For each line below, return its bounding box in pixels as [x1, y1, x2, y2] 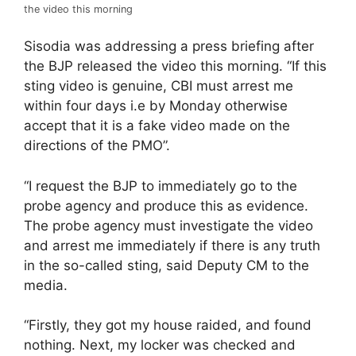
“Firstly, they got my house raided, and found [24, 317, 311, 333]
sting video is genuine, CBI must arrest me [24, 78, 293, 94]
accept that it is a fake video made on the [24, 118, 290, 133]
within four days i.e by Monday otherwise [24, 98, 288, 114]
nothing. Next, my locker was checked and [24, 337, 296, 353]
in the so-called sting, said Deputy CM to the [24, 257, 309, 273]
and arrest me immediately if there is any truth [24, 237, 320, 253]
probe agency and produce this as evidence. [24, 197, 308, 214]
